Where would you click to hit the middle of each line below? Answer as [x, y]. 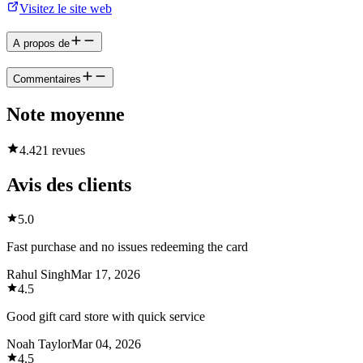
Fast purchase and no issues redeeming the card [127, 246]
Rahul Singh [38, 274]
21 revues [60, 150]
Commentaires [47, 79]
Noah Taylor [39, 344]
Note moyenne [66, 114]
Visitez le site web [66, 9]
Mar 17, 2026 [105, 274]
